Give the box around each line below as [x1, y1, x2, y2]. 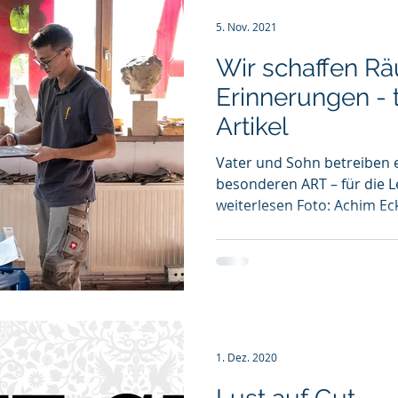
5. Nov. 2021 [216, 19, 277, 34]
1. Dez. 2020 [216, 350, 277, 364]
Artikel [216, 111, 289, 141]
